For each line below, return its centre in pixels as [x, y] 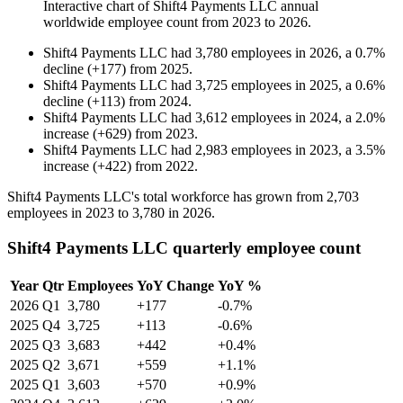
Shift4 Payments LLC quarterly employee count [184, 247]
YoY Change [175, 285]
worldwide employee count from [138, 22]
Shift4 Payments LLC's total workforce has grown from [167, 197]
